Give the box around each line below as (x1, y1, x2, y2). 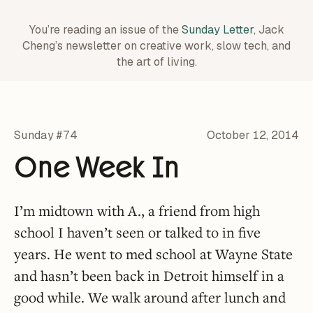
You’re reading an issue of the (29, 22, 182, 37)
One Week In (14, 148, 180, 186)
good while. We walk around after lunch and (14, 288, 286, 307)
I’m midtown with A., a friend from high (14, 201, 260, 220)
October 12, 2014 (207, 127, 299, 143)
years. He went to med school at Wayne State (14, 245, 293, 263)
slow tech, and (214, 38, 291, 53)
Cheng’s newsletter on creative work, (22, 38, 214, 53)
